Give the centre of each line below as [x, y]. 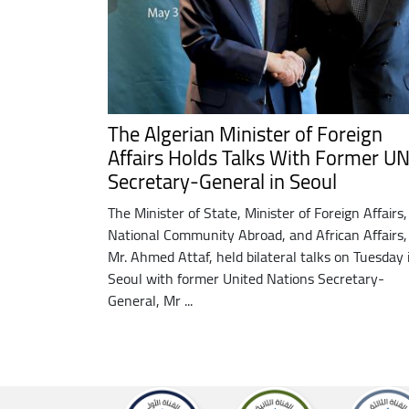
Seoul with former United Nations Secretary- [246, 278]
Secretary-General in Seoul [222, 181]
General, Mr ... [150, 300]
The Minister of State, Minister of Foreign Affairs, [257, 212]
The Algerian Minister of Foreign [245, 134]
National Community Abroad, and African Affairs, [257, 234]
